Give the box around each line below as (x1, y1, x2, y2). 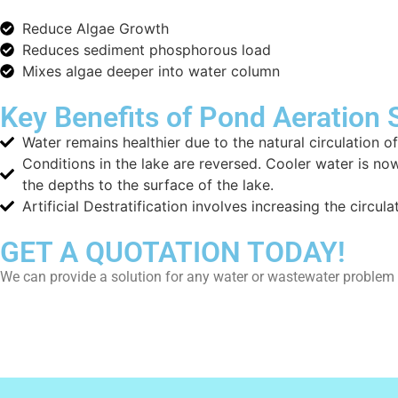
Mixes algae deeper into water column (22, 61, 280, 80)
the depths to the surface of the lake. (22, 175, 274, 194)
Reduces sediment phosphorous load (22, 40, 271, 59)
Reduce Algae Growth (22, 19, 169, 37)
